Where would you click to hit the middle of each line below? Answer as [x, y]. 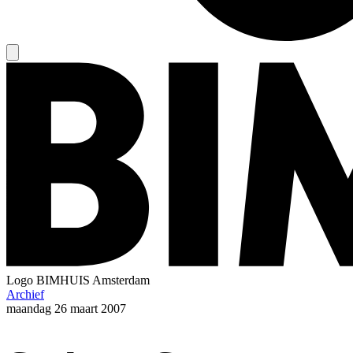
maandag [29, 308]
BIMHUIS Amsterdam [93, 280]
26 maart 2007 [90, 308]
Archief [25, 294]
